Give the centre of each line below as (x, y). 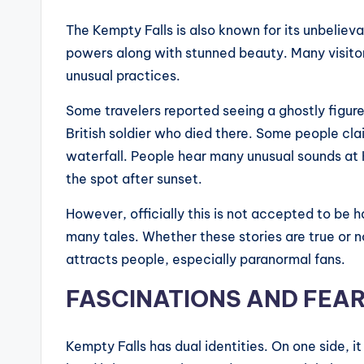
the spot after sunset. (136, 179)
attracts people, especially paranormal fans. (207, 260)
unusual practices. (125, 76)
